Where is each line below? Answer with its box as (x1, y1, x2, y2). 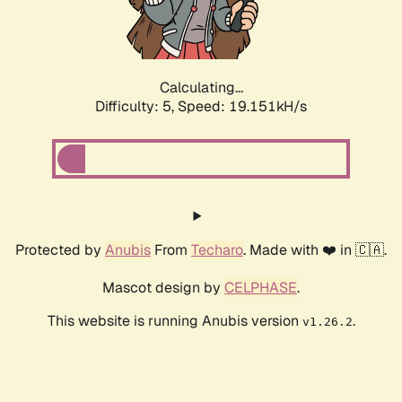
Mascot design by (102, 278, 224, 298)
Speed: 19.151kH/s (178, 97, 307, 117)
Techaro (191, 240, 243, 260)
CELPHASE (224, 278, 297, 298)
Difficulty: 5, (95, 97, 178, 117)
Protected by (15, 240, 105, 260)
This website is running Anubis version (47, 311, 302, 331)
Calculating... (159, 78, 243, 98)
